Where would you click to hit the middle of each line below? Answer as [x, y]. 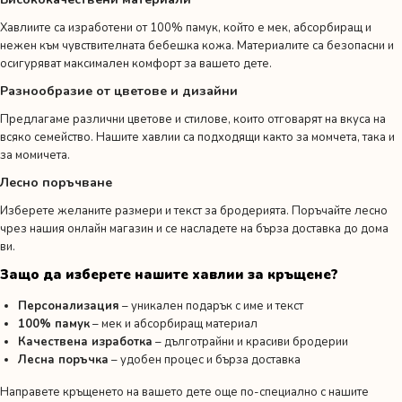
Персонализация [69, 306]
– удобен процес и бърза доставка [205, 359]
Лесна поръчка [63, 359]
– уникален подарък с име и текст [211, 306]
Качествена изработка [85, 341]
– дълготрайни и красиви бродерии [250, 341]
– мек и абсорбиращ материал [174, 323]
